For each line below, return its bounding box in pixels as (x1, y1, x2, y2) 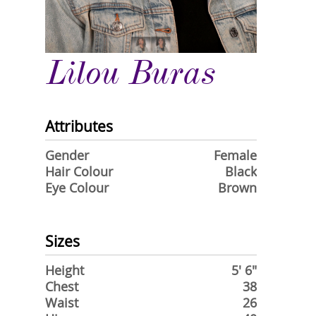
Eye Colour (45, 180, 109, 196)
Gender (45, 147, 89, 164)
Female (214, 147, 257, 164)
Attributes (45, 116, 113, 136)
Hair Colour (45, 164, 113, 180)
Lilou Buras (45, 54, 216, 92)
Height (45, 262, 84, 279)
